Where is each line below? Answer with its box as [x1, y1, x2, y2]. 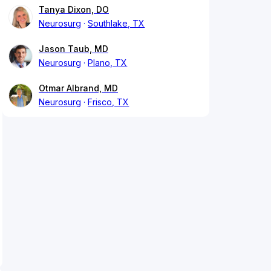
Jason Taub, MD [39, 44, 108, 54]
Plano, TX [88, 57, 128, 68]
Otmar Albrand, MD [39, 83, 118, 94]
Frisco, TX [88, 97, 129, 108]
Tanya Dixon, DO [39, 4, 109, 15]
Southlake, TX [88, 18, 145, 29]
